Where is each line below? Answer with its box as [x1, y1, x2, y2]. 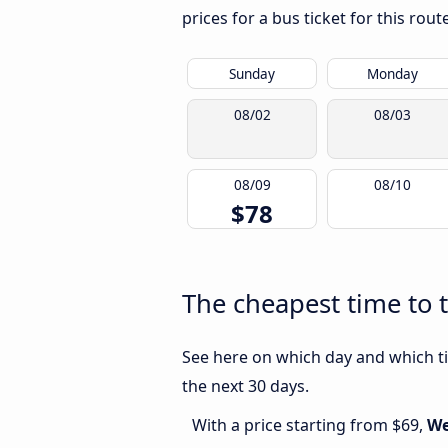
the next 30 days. [182, 375, 309, 398]
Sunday [229, 64, 275, 84]
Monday [366, 64, 418, 84]
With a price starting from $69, [192, 414, 427, 437]
